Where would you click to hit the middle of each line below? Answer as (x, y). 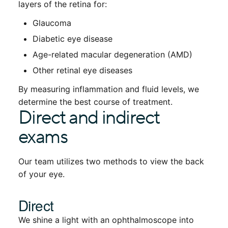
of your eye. (41, 174)
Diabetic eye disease (73, 39)
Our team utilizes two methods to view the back (111, 162)
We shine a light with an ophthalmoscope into (106, 220)
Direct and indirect (89, 118)
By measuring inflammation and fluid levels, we (109, 89)
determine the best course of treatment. (95, 102)
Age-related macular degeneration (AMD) (112, 55)
